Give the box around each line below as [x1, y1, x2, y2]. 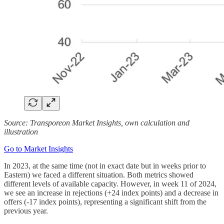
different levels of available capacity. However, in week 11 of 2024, [4, 179, 216, 188]
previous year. [4, 206, 48, 215]
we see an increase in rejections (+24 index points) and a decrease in [4, 188, 218, 197]
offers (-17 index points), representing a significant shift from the [4, 197, 206, 206]
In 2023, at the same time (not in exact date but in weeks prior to [4, 161, 206, 170]
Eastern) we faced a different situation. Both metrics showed [4, 170, 193, 179]
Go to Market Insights [4, 144, 73, 153]
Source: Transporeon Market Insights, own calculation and [4, 118, 189, 127]
